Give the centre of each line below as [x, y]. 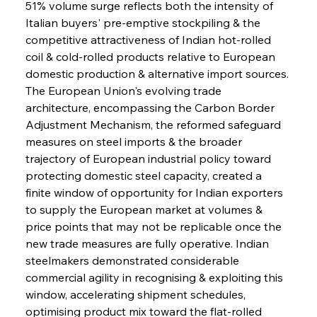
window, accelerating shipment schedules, [137, 294]
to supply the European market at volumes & [145, 209]
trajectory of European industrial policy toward [149, 158]
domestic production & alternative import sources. [158, 73]
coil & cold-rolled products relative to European [151, 56]
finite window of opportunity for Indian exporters [155, 192]
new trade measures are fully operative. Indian [148, 243]
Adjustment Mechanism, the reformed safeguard [154, 124]
